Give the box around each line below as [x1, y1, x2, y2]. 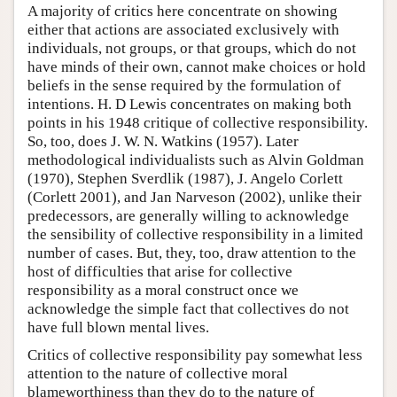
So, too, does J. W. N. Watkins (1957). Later [27, 133, 299, 151]
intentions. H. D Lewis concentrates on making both [27, 96, 352, 113]
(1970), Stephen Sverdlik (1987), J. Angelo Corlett [27, 170, 343, 188]
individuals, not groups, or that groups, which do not [27, 40, 356, 58]
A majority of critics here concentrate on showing [27, 3, 338, 20]
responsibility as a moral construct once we [27, 282, 299, 300]
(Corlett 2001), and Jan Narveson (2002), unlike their [27, 189, 362, 206]
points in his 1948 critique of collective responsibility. [27, 114, 368, 132]
